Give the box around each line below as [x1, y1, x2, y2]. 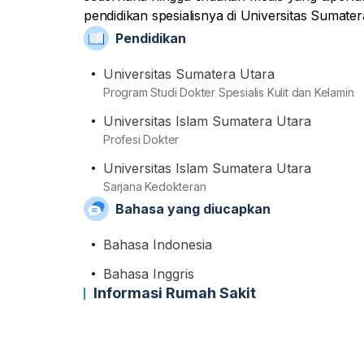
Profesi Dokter [103, 132, 180, 146]
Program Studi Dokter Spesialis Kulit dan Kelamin [103, 85, 354, 99]
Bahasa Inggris [103, 266, 194, 282]
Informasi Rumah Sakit [93, 284, 256, 301]
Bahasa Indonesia [103, 236, 212, 253]
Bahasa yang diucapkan [115, 201, 271, 217]
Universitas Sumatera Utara [103, 66, 275, 82]
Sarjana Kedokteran [103, 180, 206, 193]
